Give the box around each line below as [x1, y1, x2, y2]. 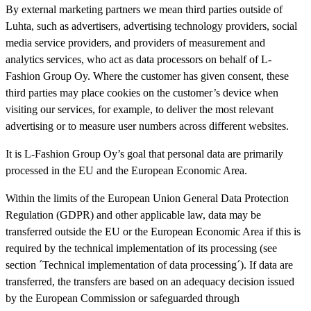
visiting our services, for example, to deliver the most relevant [6, 103, 274, 115]
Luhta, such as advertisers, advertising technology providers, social [6, 19, 297, 32]
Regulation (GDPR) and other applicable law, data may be [6, 208, 261, 221]
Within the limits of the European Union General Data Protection [6, 192, 289, 204]
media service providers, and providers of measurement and [6, 36, 265, 49]
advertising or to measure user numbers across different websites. [6, 119, 289, 132]
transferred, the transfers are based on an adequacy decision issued [6, 275, 294, 287]
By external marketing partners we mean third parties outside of [6, 3, 283, 15]
